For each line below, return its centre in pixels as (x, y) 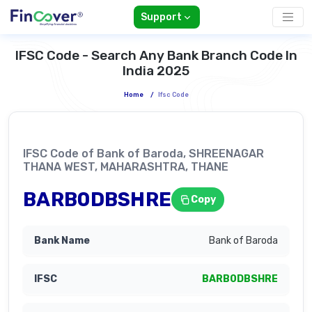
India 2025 (156, 71)
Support (161, 17)
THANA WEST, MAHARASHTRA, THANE (126, 167)
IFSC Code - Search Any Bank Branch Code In (156, 56)
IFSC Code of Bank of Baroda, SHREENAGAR (143, 154)
